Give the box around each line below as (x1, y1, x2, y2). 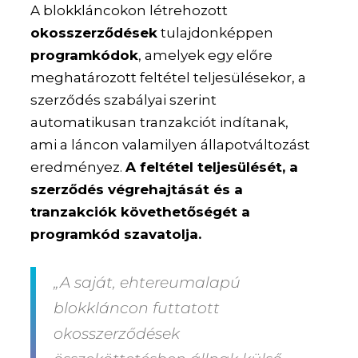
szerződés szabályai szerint (30, 92, 217, 109)
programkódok (30, 47, 139, 64)
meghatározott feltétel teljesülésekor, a (30, 70, 307, 86)
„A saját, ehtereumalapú (54, 273, 241, 292)
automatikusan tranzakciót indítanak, (30, 114, 289, 131)
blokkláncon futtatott (54, 299, 221, 318)
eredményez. (30, 159, 126, 176)
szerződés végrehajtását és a (30, 181, 244, 198)
